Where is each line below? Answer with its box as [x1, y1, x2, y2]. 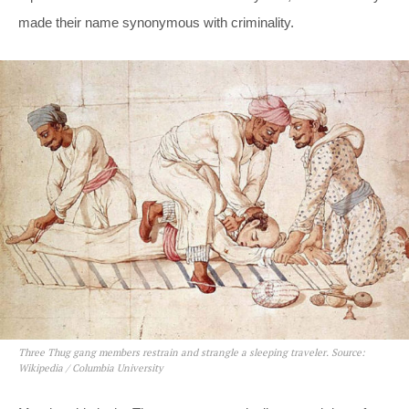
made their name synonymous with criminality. [18, 15, 294, 31]
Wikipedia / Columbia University [18, 361, 163, 374]
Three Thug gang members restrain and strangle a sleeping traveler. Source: [18, 345, 365, 359]
